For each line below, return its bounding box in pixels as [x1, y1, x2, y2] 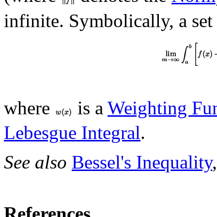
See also [4, 152, 72, 173]
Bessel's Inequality [72, 152, 212, 173]
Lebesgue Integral [4, 122, 140, 143]
